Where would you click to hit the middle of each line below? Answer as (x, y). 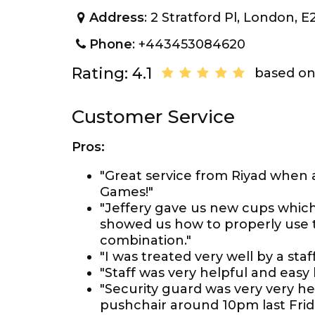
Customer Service (153, 117)
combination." (146, 240)
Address (117, 18)
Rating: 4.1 (112, 73)
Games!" (127, 192)
